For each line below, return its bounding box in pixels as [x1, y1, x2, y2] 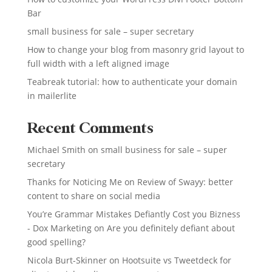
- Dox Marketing [27, 222, 92, 234]
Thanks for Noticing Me [27, 175, 122, 188]
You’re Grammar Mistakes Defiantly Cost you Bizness [27, 208, 240, 220]
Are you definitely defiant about [106, 222, 235, 234]
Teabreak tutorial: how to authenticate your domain [27, 75, 237, 87]
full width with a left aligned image [27, 57, 169, 69]
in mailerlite [27, 89, 76, 101]
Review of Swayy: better [137, 175, 233, 188]
